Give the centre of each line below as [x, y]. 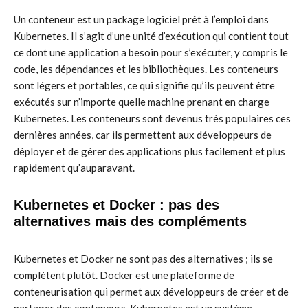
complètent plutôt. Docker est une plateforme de [124, 275]
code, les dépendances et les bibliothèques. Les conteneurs [146, 69]
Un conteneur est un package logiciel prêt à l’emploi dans [141, 19]
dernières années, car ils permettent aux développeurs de [143, 135]
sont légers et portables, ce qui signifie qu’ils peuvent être [144, 85]
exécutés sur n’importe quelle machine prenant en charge [142, 102]
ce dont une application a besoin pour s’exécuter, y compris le [151, 52]
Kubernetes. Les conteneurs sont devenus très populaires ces [152, 118]
